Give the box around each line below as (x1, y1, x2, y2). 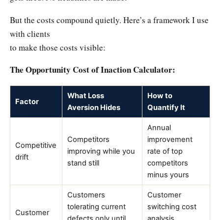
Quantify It (147, 103, 186, 112)
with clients (10, 27, 50, 39)
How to (147, 91, 173, 100)
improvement (147, 135, 193, 144)
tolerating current (67, 202, 126, 211)
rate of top (147, 146, 183, 156)
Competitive (15, 140, 57, 150)
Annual (147, 123, 171, 132)
